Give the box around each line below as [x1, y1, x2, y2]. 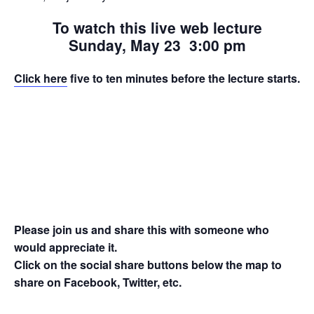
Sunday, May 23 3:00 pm [68, 34, 246, 55]
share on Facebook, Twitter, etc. [14, 274, 182, 291]
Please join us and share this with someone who [14, 221, 269, 238]
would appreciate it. [14, 239, 117, 256]
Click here [14, 70, 67, 87]
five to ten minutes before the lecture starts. [67, 70, 300, 87]
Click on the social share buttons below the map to [14, 257, 282, 273]
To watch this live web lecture [52, 16, 262, 38]
